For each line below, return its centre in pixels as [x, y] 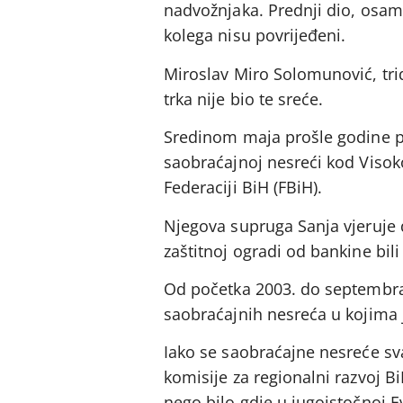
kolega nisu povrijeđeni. [255, 36]
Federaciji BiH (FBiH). [243, 188]
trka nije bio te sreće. [244, 99]
